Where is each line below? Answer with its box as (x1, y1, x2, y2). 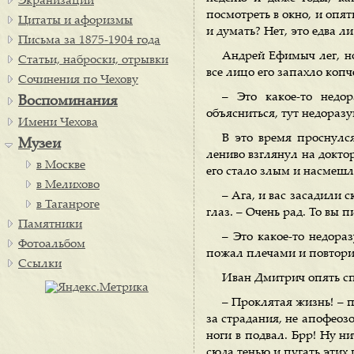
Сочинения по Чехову (18, 74, 138, 86)
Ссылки (18, 258, 62, 270)
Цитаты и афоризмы (18, 15, 133, 27)
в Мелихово (36, 179, 100, 191)
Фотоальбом (18, 239, 85, 250)
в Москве (36, 160, 85, 171)
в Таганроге (36, 199, 100, 211)
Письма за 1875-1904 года (18, 35, 160, 47)
